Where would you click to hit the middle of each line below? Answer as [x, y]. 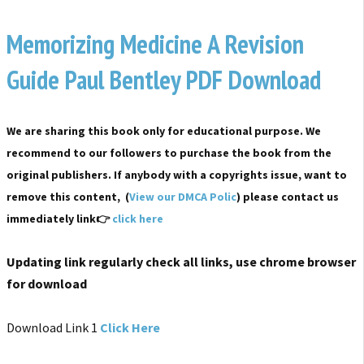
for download [47, 283]
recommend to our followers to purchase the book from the [169, 152]
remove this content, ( [68, 196]
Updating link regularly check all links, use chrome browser [181, 261]
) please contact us [288, 196]
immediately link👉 [58, 218]
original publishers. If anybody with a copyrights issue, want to [177, 174]
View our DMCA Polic [183, 196]
